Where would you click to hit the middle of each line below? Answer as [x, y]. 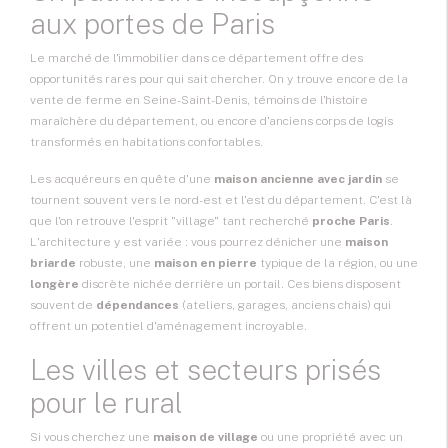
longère [54, 284]
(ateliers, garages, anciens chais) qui [285, 305]
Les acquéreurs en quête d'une [122, 179]
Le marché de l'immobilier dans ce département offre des [196, 58]
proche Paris [351, 221]
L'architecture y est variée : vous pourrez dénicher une [187, 242]
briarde [53, 263]
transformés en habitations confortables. [146, 142]
